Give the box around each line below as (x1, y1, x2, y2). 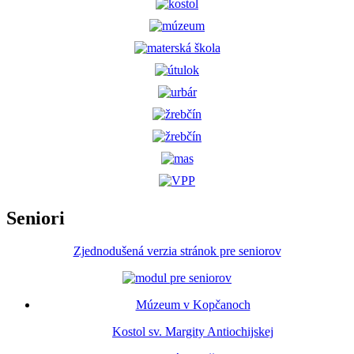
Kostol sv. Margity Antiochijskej (112, 325, 273, 339)
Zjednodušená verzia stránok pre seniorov (73, 244, 281, 258)
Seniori (6, 207, 65, 228)
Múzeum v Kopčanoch (135, 298, 250, 312)
